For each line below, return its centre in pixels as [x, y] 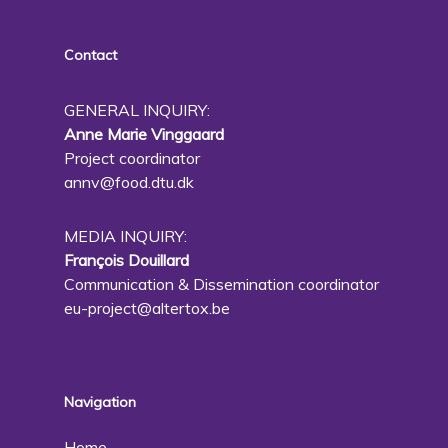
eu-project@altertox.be [147, 308]
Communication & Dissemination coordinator [221, 284]
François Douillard [126, 260]
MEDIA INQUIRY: [125, 236]
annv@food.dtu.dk [129, 182]
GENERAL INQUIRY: [137, 110]
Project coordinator [132, 158]
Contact [90, 55]
